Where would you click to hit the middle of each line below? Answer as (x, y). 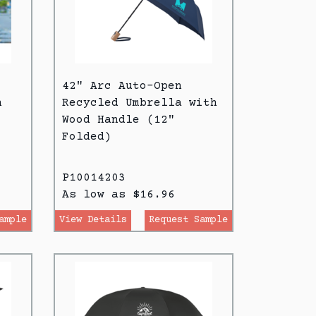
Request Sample (188, 220)
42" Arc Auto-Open (122, 86)
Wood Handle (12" (119, 120)
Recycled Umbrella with (140, 103)
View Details (93, 220)
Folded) (87, 136)
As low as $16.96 (119, 194)
